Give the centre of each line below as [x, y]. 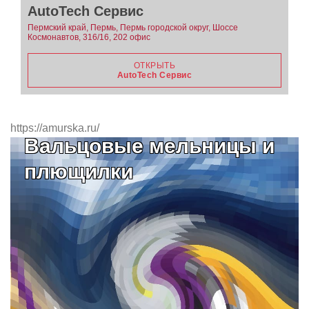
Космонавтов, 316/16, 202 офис [89, 38]
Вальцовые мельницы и [149, 146]
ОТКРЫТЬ [154, 66]
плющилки [79, 172]
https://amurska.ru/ [55, 128]
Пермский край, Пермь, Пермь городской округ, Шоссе [133, 28]
